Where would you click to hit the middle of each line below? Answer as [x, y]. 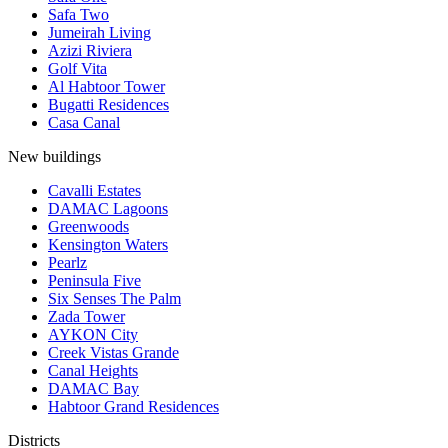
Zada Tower [86, 317]
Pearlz [67, 263]
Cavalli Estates [94, 191]
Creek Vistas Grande [113, 353]
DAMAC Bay [93, 389]
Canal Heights [93, 371]
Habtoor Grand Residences [133, 407]
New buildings [54, 157]
